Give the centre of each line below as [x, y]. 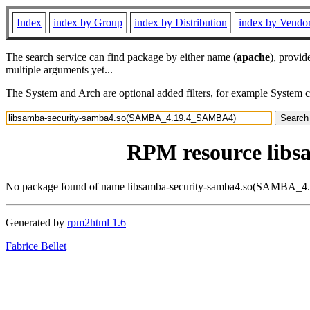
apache [253, 57]
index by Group [88, 22]
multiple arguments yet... [59, 70]
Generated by [36, 222]
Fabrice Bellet [36, 246]
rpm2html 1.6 [97, 222]
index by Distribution [181, 22]
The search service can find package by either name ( [121, 57]
